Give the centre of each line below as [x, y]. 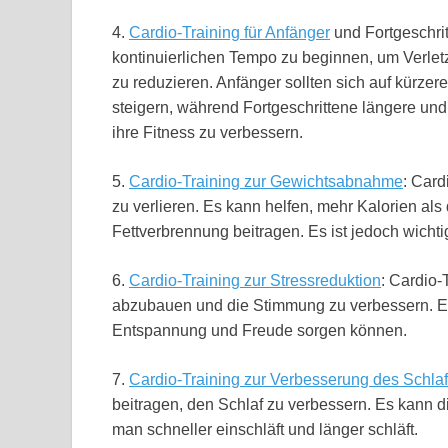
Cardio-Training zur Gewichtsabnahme [266, 181]
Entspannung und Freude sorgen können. [259, 330]
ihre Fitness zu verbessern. [207, 132]
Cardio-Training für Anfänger [229, 32]
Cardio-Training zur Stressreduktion [255, 280]
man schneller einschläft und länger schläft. [265, 429]
